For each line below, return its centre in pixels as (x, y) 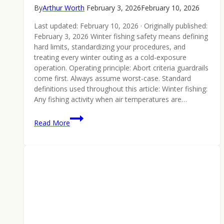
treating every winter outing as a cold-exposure (110, 57)
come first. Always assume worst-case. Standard (112, 78)
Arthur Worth (63, 8)
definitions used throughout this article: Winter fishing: (121, 89)
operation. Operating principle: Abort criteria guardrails (121, 68)
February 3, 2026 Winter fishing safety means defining (121, 36)
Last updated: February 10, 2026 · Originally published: (121, 26)
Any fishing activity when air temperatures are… (110, 99)
